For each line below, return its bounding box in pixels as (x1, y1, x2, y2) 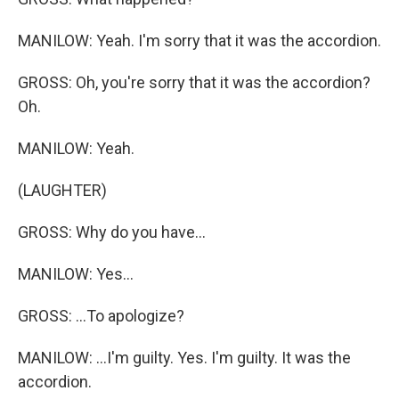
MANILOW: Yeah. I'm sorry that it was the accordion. (18, 31, 381, 50)
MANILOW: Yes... (18, 265, 134, 283)
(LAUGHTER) (18, 181, 107, 199)
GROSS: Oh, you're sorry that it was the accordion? (18, 73, 370, 92)
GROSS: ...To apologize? (18, 306, 184, 325)
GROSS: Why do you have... (18, 223, 206, 241)
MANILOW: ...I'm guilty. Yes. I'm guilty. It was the (18, 348, 351, 367)
